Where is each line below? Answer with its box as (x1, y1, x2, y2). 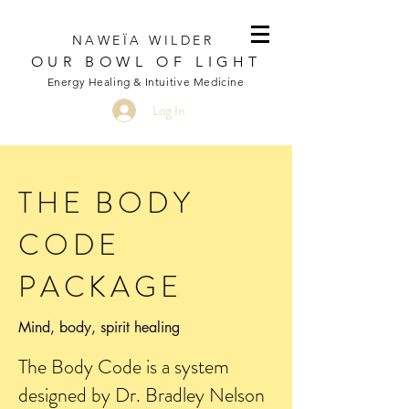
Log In (152, 100, 184, 121)
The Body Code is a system (18, 352, 229, 381)
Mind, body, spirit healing (18, 318, 180, 337)
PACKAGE (18, 266, 194, 308)
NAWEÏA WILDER (71, 32, 221, 48)
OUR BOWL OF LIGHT (30, 53, 263, 70)
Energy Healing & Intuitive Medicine (47, 75, 245, 89)
